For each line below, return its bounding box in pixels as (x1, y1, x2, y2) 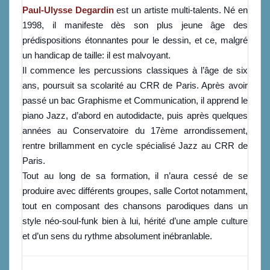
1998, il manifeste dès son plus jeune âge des (22, 20, 248, 30)
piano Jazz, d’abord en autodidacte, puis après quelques (22, 110, 248, 121)
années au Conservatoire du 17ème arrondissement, (22, 125, 248, 136)
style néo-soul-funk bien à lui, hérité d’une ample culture (22, 216, 248, 226)
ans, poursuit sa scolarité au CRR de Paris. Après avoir (22, 80, 248, 90)
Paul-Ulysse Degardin (22, 5, 114, 15)
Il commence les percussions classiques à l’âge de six (22, 65, 248, 75)
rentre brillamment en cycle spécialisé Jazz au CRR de (22, 140, 248, 151)
